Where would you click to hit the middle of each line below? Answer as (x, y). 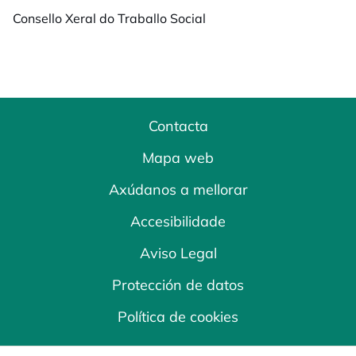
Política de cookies (178, 317)
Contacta (178, 126)
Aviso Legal (178, 253)
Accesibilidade (178, 221)
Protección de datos (178, 285)
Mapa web (178, 158)
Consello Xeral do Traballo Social (109, 18)
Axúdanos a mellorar (178, 190)
